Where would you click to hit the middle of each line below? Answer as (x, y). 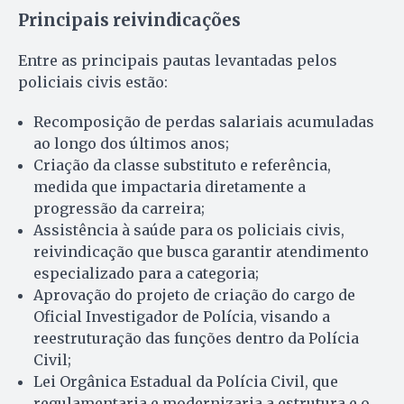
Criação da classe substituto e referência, (182, 165)
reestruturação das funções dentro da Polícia (196, 338)
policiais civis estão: (93, 82)
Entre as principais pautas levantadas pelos (178, 60)
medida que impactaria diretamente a (170, 186)
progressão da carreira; (119, 208)
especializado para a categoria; (146, 273)
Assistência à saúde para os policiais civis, (189, 230)
